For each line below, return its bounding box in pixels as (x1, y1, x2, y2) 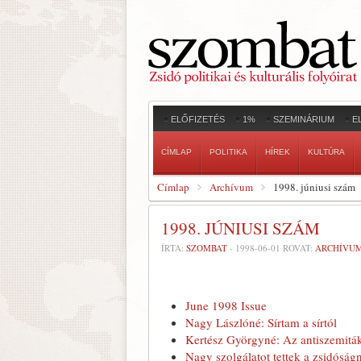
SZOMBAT (186, 242, 227, 254)
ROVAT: (280, 242, 315, 254)
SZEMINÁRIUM (273, 114, 334, 124)
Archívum (210, 180, 253, 194)
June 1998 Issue (185, 297, 267, 313)
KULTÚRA (308, 147, 345, 156)
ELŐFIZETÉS (171, 114, 225, 124)
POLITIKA (210, 147, 247, 156)
